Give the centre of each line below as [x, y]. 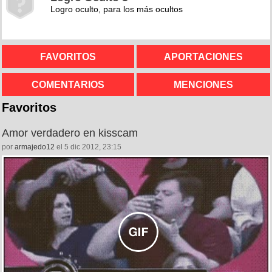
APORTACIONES [203, 56]
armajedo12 [35, 147]
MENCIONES [203, 84]
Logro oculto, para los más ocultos [117, 9]
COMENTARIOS [68, 84]
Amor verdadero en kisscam [70, 133]
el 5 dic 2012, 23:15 [88, 147]
